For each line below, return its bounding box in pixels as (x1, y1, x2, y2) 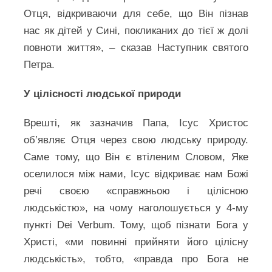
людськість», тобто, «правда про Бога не (24, 253, 248, 265)
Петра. (24, 59, 55, 70)
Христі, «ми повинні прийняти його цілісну (24, 236, 248, 248)
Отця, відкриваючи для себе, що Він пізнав (24, 8, 248, 19)
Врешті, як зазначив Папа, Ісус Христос (24, 117, 248, 129)
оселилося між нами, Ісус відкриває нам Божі (24, 168, 248, 180)
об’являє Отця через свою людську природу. (24, 134, 248, 146)
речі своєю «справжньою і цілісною (24, 185, 248, 197)
